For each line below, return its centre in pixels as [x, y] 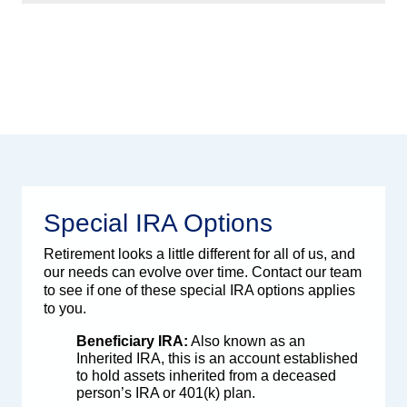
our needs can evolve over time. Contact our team [203, 273]
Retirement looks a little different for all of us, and [199, 254]
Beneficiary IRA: [132, 342]
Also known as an [247, 342]
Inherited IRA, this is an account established [217, 359]
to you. [65, 309]
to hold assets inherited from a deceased [206, 376]
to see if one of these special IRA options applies [199, 291]
